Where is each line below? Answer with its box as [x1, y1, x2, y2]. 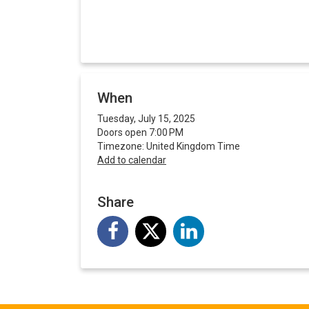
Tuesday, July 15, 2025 [97, 113, 195, 125]
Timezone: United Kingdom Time [97, 141, 240, 152]
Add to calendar [97, 154, 166, 166]
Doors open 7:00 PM [97, 127, 183, 139]
